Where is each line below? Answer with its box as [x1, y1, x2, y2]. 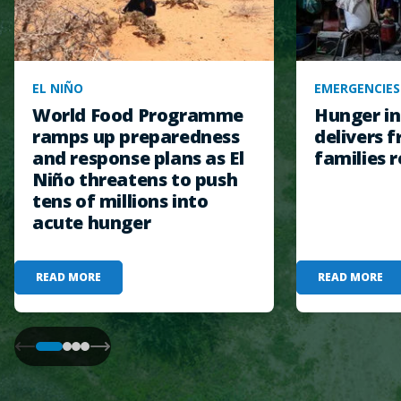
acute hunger [32, 209, 151, 235]
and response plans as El [32, 145, 244, 170]
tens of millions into [32, 188, 209, 213]
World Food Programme [32, 102, 244, 127]
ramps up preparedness [32, 124, 240, 149]
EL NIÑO [32, 79, 83, 97]
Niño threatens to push [32, 166, 238, 192]
